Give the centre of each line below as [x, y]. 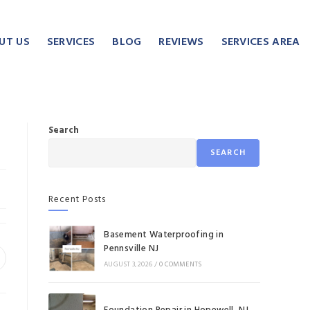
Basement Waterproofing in [164, 235]
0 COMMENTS [181, 265]
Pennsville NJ [131, 249]
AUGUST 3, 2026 [128, 265]
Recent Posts [77, 200]
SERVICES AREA [261, 43]
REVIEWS [181, 43]
